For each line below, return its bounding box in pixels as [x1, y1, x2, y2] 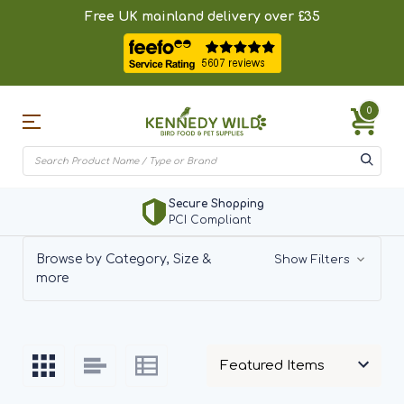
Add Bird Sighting [216, 214, 317, 226]
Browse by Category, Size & [36, 252, 212, 266]
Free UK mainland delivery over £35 [84, 10, 320, 23]
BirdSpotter [216, 197, 282, 210]
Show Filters [273, 253, 353, 266]
